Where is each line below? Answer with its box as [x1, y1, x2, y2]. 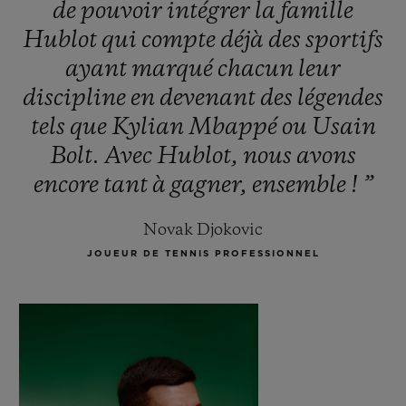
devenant [159, 87, 260, 111]
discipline [23, 87, 130, 111]
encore [33, 174, 103, 198]
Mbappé [188, 116, 282, 140]
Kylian [111, 116, 188, 140]
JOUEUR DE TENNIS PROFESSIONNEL [86, 249, 320, 259]
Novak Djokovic [143, 222, 263, 239]
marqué [131, 58, 217, 82]
